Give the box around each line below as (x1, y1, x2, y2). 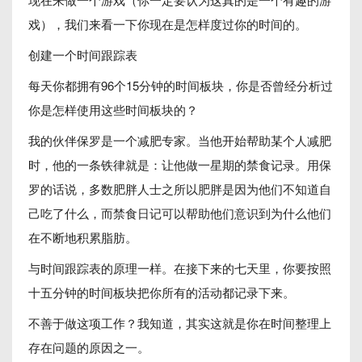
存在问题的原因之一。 (28, 339, 149, 356)
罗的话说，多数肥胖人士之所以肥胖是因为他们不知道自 (28, 180, 331, 197)
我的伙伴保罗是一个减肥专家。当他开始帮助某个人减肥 (28, 132, 331, 149)
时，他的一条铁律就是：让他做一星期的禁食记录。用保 (28, 156, 331, 173)
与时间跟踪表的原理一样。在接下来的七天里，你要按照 (28, 259, 331, 276)
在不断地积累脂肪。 (28, 229, 137, 246)
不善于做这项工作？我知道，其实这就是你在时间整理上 (28, 314, 331, 331)
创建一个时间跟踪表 (28, 46, 137, 63)
